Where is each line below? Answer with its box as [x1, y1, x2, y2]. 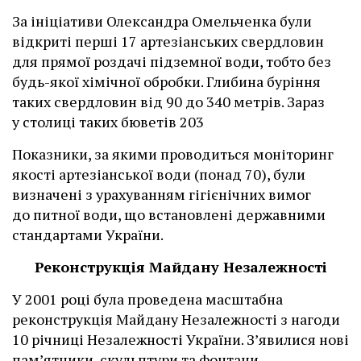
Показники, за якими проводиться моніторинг [12, 144, 334, 164]
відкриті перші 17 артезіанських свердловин [12, 31, 324, 52]
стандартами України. [12, 225, 164, 245]
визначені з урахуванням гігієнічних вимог [12, 185, 311, 205]
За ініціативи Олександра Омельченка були [12, 11, 312, 31]
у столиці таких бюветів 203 [12, 112, 204, 132]
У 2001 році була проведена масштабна [12, 289, 283, 309]
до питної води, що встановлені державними [12, 205, 326, 225]
